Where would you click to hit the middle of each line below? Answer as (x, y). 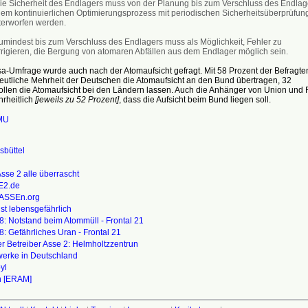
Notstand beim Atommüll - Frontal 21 (76, 220)
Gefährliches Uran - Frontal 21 (64, 232)
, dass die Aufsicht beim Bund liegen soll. (195, 99)
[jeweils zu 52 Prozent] (77, 99)
